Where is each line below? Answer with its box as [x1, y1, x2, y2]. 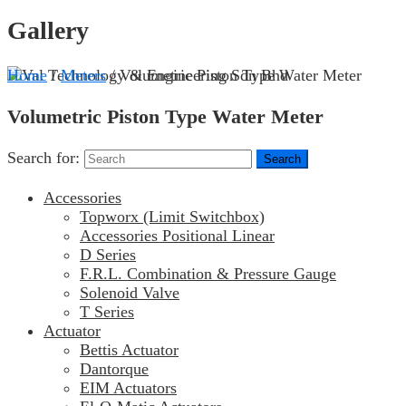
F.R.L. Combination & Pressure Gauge [80, 265, 336, 284]
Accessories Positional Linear [80, 227, 275, 246]
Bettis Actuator [80, 341, 179, 360]
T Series [80, 303, 134, 322]
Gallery [7, 16, 89, 45]
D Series [80, 246, 136, 265]
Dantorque [80, 360, 149, 379]
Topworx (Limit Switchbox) [80, 208, 265, 227]
